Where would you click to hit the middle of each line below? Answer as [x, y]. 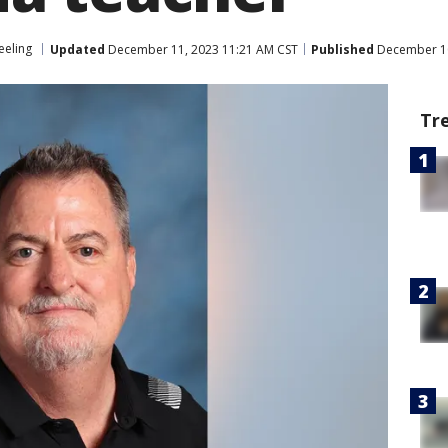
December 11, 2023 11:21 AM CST [201, 49]
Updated [77, 49]
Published [342, 49]
